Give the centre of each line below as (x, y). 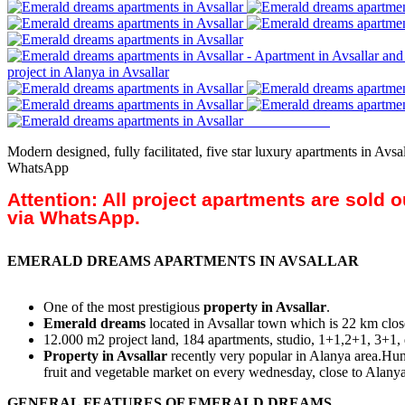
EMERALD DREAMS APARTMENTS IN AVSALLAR (183, 261)
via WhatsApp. (74, 218)
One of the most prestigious (122, 307)
